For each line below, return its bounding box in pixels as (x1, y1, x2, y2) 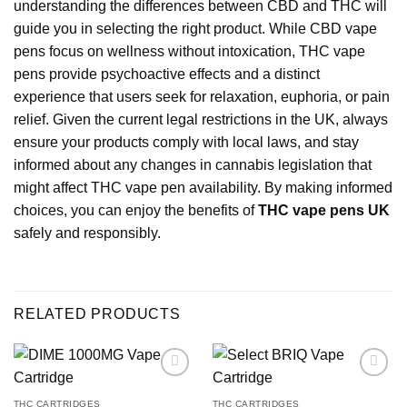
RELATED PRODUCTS (14, 306, 181, 323)
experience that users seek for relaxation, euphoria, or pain (14, 89, 390, 105)
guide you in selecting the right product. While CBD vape (14, 21, 377, 37)
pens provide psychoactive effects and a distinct (14, 66, 320, 83)
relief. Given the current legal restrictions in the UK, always (14, 112, 388, 128)
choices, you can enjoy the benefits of (14, 203, 258, 219)
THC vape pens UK (258, 203, 390, 219)
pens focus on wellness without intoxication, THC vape (14, 44, 365, 60)
